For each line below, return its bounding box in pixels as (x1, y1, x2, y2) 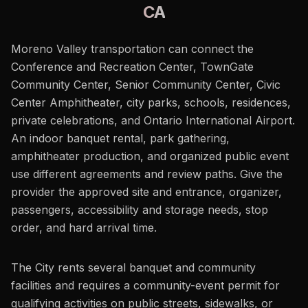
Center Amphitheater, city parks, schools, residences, (11, 96, 291, 109)
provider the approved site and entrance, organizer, (11, 185, 282, 199)
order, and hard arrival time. (11, 221, 157, 234)
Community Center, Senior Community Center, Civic (11, 78, 280, 91)
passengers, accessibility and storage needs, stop (11, 203, 268, 217)
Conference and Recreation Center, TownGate (11, 60, 254, 74)
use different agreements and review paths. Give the (11, 167, 283, 181)
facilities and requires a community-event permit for (11, 278, 280, 292)
